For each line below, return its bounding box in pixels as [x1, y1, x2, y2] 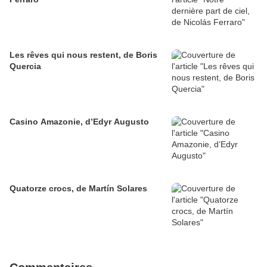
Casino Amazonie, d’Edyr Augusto [10, 117, 149, 127]
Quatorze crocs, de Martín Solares [10, 184, 147, 194]
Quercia [10, 61, 41, 72]
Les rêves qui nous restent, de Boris [10, 50, 157, 60]
